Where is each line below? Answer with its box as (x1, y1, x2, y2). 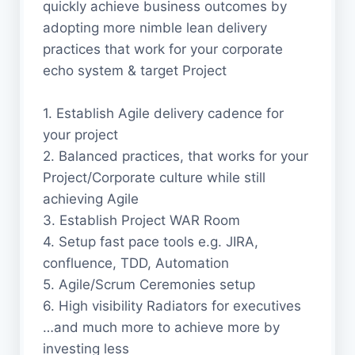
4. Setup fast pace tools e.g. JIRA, (43, 234, 258, 250)
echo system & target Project (43, 63, 227, 78)
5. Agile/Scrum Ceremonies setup (43, 277, 255, 292)
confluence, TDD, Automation (43, 255, 229, 271)
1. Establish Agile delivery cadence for (43, 105, 284, 121)
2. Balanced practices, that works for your (43, 148, 308, 164)
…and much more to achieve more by (43, 319, 280, 335)
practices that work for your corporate (43, 41, 283, 57)
